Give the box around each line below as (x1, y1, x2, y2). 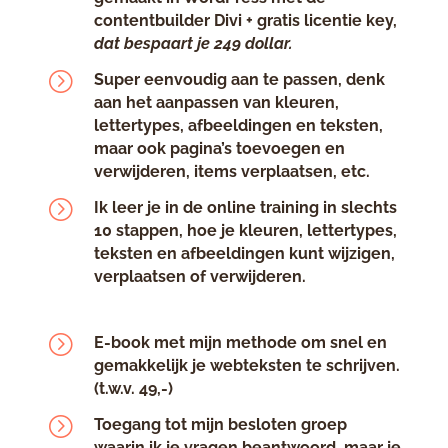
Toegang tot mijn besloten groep (93, 414, 347, 434)
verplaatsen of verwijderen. (93, 266, 310, 286)
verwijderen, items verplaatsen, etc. (93, 161, 374, 181)
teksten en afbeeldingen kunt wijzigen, (93, 243, 395, 263)
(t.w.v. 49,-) (93, 378, 173, 398)
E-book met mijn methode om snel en (93, 332, 387, 352)
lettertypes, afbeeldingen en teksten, (93, 115, 383, 135)
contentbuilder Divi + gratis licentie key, (93, 10, 397, 30)
